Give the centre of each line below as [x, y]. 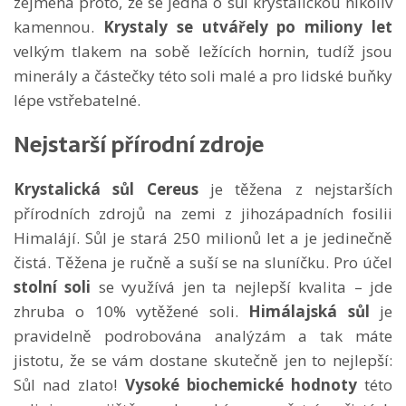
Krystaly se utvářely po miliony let [248, 26]
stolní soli [53, 286]
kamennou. [58, 26]
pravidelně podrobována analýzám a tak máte [203, 335]
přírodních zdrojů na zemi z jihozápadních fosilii [203, 213]
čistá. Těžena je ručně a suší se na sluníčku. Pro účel [203, 262]
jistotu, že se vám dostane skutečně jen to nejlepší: [203, 360]
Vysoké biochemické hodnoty [241, 384]
